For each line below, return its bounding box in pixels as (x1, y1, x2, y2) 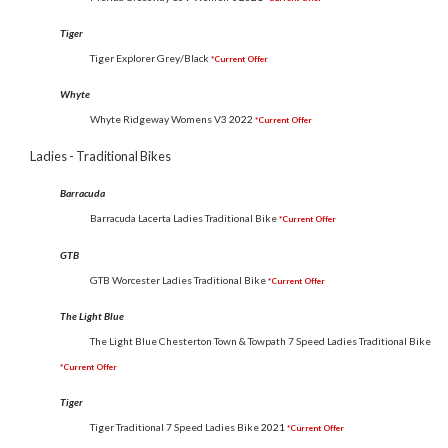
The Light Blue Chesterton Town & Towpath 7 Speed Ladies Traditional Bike (90, 334, 431, 347)
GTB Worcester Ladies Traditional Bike (90, 273, 266, 286)
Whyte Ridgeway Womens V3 (90, 113, 227, 126)
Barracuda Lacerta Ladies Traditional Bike (90, 212, 277, 225)
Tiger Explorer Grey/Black (90, 52, 209, 65)
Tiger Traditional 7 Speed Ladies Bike (90, 421, 259, 434)
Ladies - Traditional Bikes (30, 147, 171, 164)
